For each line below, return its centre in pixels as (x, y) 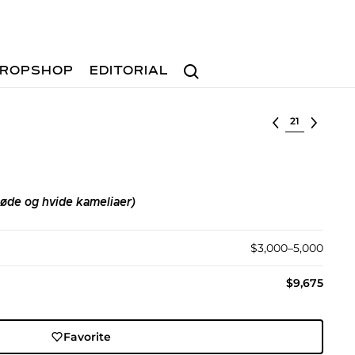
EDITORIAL (130, 71)
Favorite (88, 337)
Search (197, 64)
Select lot (312, 120)
